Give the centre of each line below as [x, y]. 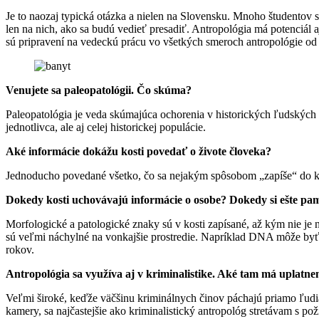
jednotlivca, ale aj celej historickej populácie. [106, 127]
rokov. [20, 249]
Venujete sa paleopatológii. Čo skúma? [99, 90]
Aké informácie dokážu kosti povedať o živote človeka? [138, 151]
